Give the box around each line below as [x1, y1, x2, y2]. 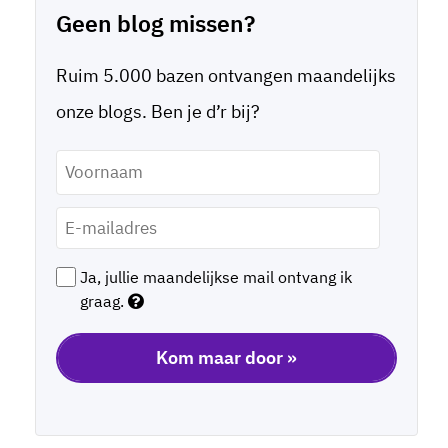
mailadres [56, 224, 118, 243]
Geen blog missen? [56, 7, 255, 38]
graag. [80, 290, 128, 311]
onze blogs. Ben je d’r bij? [56, 99, 260, 123]
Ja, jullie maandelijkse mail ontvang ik [80, 266, 352, 287]
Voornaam [56, 137, 120, 156]
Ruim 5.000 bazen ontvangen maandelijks [56, 63, 396, 87]
